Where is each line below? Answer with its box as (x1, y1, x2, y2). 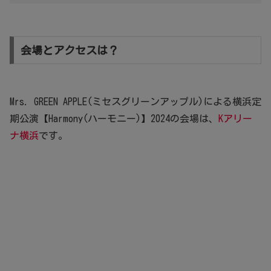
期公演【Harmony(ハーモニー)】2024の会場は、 (10, 114, 218, 124)
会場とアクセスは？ (20, 44, 119, 56)
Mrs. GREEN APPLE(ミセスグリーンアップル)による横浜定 (10, 97, 261, 107)
